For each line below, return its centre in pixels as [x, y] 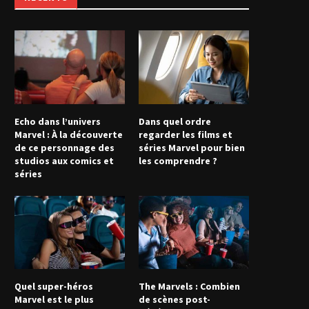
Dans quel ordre [175, 121]
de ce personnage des [64, 147]
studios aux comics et [64, 160]
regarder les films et [186, 134]
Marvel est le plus [54, 300]
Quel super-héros [54, 287]
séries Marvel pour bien [192, 147]
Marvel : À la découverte [69, 134]
